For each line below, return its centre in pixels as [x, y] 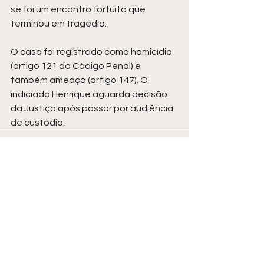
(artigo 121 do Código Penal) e [77, 66]
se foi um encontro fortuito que [79, 9]
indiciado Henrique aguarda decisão [90, 94]
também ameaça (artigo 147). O [80, 80]
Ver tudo [172, 216]
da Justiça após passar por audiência [93, 108]
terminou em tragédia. [59, 23]
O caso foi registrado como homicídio [92, 52]
